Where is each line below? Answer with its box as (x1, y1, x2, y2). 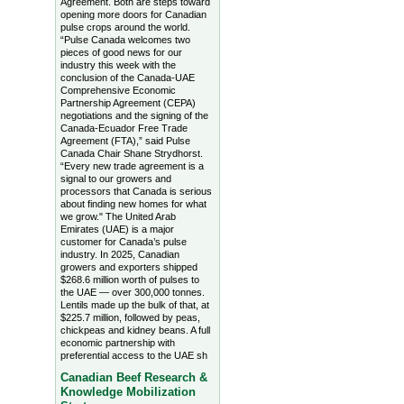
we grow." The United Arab (60, 211, 176, 223)
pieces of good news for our (60, 47, 182, 59)
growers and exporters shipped (60, 262, 197, 273)
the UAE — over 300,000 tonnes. (60, 287, 205, 298)
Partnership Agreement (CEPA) (60, 97, 196, 109)
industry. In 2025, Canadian (60, 249, 179, 261)
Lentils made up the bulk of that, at (60, 299, 209, 311)
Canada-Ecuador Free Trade (60, 123, 188, 134)
